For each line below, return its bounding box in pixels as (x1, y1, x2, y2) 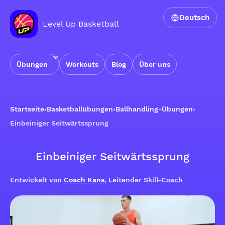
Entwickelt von (10, 176, 64, 184)
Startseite (10, 105, 44, 113)
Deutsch (179, 13, 209, 22)
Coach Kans (64, 176, 104, 184)
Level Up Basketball (43, 19, 119, 29)
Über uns (139, 60, 170, 68)
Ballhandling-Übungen (116, 105, 193, 113)
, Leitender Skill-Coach (104, 176, 183, 184)
